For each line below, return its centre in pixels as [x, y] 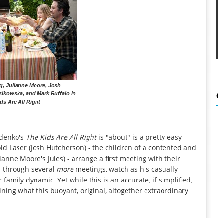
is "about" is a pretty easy [140, 137]
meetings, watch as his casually [127, 169]
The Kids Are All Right [62, 137]
